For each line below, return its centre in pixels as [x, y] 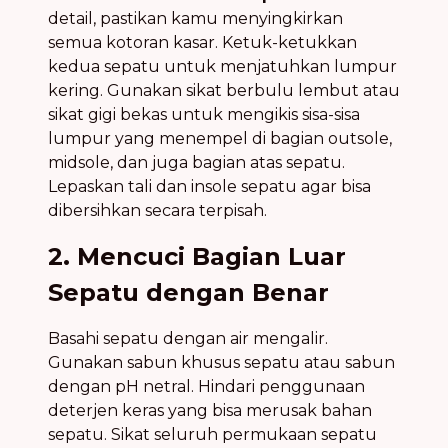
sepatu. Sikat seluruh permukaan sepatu [212, 435]
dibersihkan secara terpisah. [157, 211]
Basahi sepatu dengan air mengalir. [188, 339]
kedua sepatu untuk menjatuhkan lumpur [222, 67]
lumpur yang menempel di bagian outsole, [220, 139]
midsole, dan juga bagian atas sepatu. [196, 163]
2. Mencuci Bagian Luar [197, 257]
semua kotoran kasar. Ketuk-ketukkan [202, 43]
